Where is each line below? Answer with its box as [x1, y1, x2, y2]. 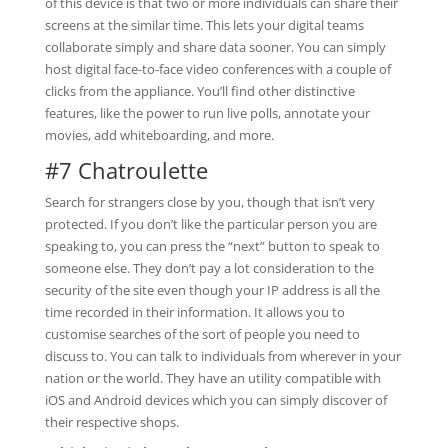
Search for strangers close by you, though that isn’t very [44, 193, 375, 211]
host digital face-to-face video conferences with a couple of [44, 60, 391, 78]
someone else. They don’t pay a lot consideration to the [44, 259, 374, 277]
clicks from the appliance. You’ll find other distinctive [44, 82, 355, 100]
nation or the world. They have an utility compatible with [44, 369, 381, 387]
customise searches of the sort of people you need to [44, 325, 360, 343]
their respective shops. [44, 413, 179, 431]
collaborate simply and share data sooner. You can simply [44, 38, 386, 56]
